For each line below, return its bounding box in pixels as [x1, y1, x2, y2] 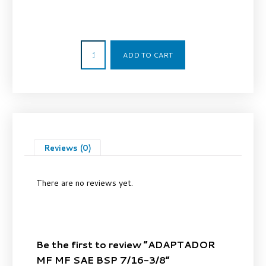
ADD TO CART [123, 50, 173, 61]
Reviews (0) [43, 142, 91, 154]
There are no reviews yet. [36, 177, 133, 189]
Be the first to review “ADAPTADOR [36, 237, 216, 252]
